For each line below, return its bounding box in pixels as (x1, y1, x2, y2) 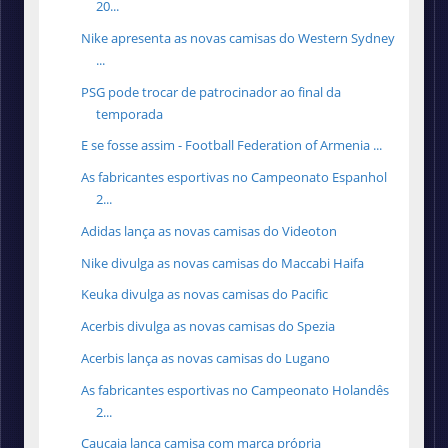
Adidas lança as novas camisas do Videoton (81, 221, 338, 240)
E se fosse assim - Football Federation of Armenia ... (81, 136, 383, 155)
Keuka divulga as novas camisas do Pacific (81, 285, 329, 304)
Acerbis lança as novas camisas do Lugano (81, 348, 331, 367)
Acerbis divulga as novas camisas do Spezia (81, 317, 336, 336)
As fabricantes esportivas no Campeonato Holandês (81, 380, 390, 399)
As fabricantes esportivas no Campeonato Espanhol (81, 168, 388, 187)
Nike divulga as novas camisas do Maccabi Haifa (81, 253, 365, 272)
